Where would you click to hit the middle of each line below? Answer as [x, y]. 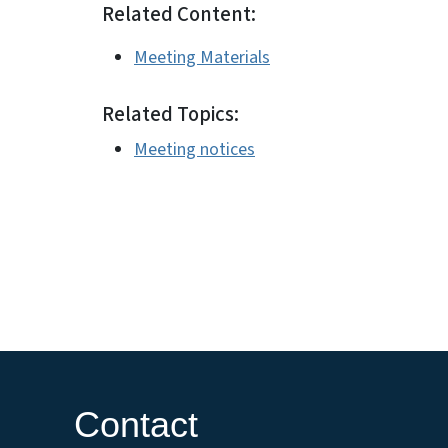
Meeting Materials [202, 57]
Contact [136, 425]
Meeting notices [194, 149]
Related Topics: [170, 114]
